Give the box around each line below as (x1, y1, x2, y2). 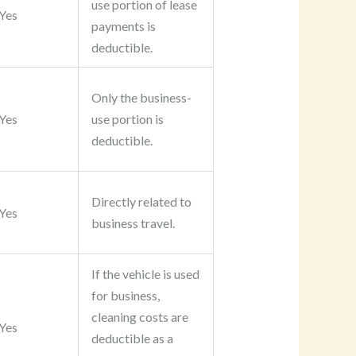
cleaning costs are (91, 309, 188, 325)
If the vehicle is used (91, 266, 199, 282)
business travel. (91, 215, 175, 231)
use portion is (91, 111, 164, 127)
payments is (91, 18, 156, 34)
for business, (91, 288, 160, 304)
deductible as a (91, 331, 173, 346)
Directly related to (91, 194, 192, 210)
